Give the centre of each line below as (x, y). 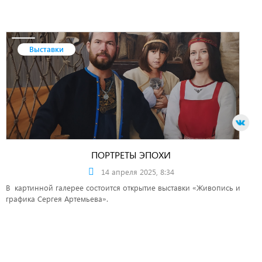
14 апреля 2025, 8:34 (137, 172)
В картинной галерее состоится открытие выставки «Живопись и (123, 187)
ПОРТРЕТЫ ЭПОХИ (131, 155)
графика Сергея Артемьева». (58, 199)
